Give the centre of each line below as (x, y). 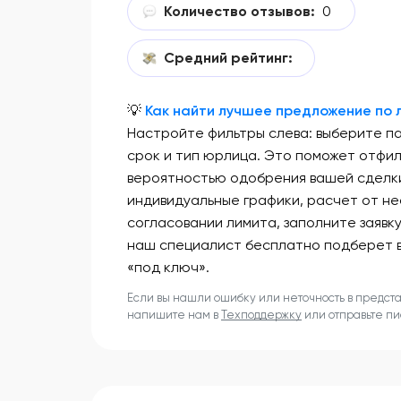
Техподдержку (261, 315)
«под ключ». (168, 268)
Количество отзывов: (239, 12)
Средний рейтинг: (228, 58)
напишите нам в (174, 315)
